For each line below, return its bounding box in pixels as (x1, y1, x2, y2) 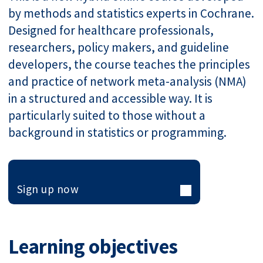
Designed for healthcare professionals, (8, 22, 214, 38)
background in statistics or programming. (8, 124, 227, 140)
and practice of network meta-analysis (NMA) (8, 73, 247, 89)
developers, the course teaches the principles (8, 56, 251, 72)
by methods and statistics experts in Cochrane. (8, 5, 255, 21)
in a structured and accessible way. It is (8, 90, 213, 106)
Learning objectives (8, 234, 178, 259)
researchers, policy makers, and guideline (8, 39, 230, 55)
